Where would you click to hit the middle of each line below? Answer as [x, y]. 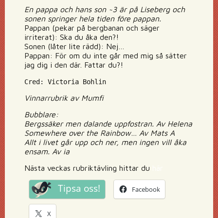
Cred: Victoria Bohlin [65, 82]
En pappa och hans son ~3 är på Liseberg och [105, 9]
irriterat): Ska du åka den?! [72, 37]
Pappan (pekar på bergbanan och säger [92, 28]
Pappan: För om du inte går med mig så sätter [106, 55]
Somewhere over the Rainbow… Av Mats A [100, 133]
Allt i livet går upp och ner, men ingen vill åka [105, 142]
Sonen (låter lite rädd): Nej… [74, 46]
